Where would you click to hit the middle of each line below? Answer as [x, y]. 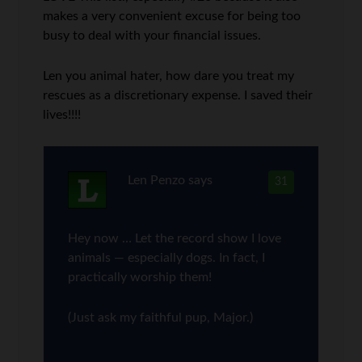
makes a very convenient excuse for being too [172, 16]
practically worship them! [140, 277]
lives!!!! [62, 115]
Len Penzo [156, 180]
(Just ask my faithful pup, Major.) [161, 318]
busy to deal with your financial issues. [152, 36]
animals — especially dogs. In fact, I [167, 258]
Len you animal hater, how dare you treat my [169, 76]
